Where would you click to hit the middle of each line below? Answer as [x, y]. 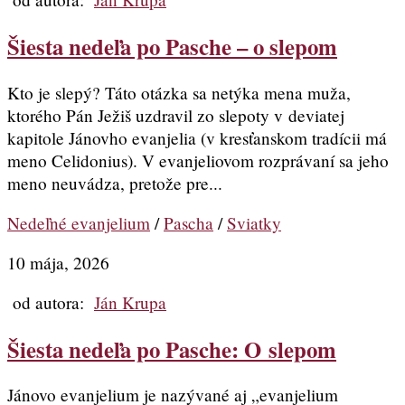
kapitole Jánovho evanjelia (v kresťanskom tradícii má [197, 137]
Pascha [188, 222]
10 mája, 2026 [58, 263]
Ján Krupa [130, 303]
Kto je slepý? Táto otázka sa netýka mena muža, [179, 92]
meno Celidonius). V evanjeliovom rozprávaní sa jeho [198, 160]
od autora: [51, 303]
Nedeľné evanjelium [79, 222]
